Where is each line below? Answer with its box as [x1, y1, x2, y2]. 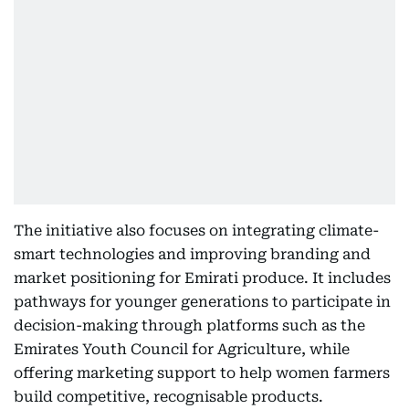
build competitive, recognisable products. [14, 388, 323, 405]
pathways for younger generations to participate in [14, 293, 391, 310]
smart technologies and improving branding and [14, 246, 371, 263]
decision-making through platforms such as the [14, 317, 365, 334]
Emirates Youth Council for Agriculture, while [14, 341, 350, 358]
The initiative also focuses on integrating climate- [14, 222, 379, 239]
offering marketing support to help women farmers [14, 364, 390, 382]
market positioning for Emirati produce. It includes [14, 269, 391, 287]
